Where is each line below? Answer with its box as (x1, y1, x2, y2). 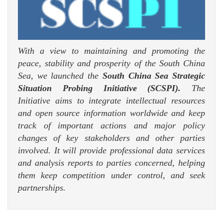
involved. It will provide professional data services (18, 145, 205, 155)
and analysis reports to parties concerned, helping (18, 157, 205, 168)
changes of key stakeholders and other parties (18, 132, 205, 143)
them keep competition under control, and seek (18, 170, 205, 180)
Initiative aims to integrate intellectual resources (18, 95, 205, 106)
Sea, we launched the (18, 70, 103, 81)
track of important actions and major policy (18, 120, 205, 130)
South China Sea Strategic (102, 70, 206, 81)
